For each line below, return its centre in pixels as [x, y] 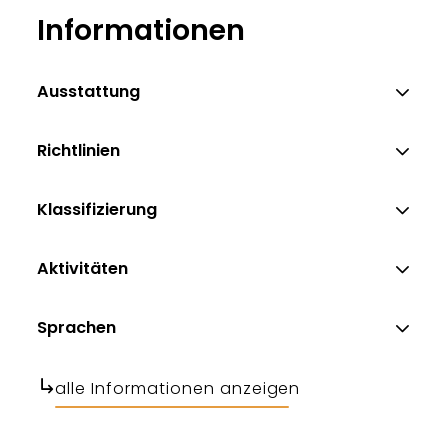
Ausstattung [89, 91]
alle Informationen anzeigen [178, 389]
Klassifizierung [97, 209]
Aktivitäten [83, 268]
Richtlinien [79, 150]
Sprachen [77, 327]
